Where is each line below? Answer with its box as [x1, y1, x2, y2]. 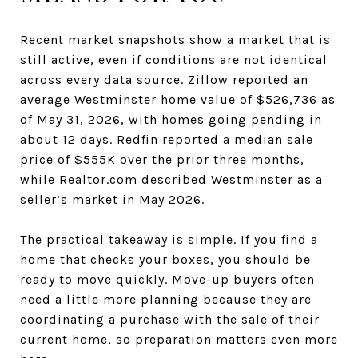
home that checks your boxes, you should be [20, 251, 311, 267]
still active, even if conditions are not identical [20, 51, 328, 67]
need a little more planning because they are [20, 291, 312, 307]
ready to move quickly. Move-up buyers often [20, 271, 315, 287]
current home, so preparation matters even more [20, 331, 338, 347]
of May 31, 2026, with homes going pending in [20, 111, 322, 127]
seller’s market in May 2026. [20, 191, 205, 207]
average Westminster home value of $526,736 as [20, 91, 336, 107]
